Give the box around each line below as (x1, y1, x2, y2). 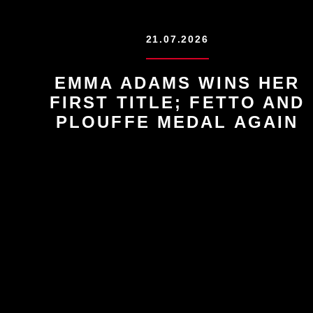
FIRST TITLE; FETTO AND (49, 93, 305, 112)
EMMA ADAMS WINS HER (54, 73, 300, 92)
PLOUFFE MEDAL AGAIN (56, 112, 299, 131)
